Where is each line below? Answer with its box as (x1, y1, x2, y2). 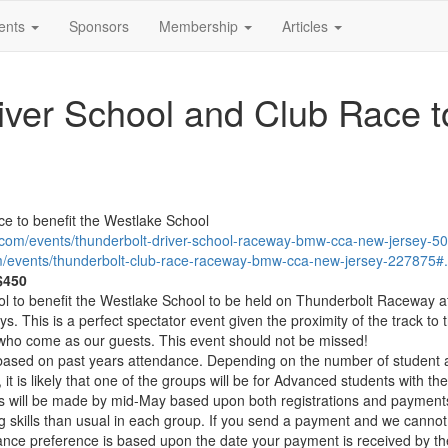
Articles (282, 16, 332, 36)
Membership (159, 16, 242, 36)
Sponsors (69, 16, 129, 36)
